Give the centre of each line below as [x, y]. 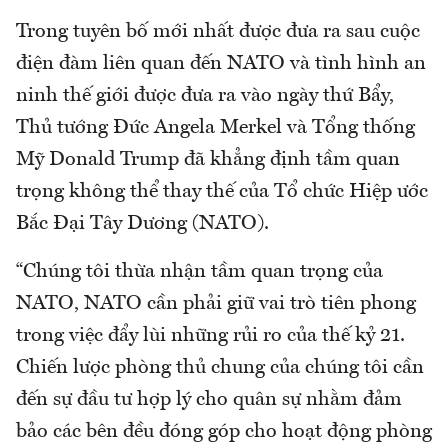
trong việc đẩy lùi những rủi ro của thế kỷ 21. [210, 335]
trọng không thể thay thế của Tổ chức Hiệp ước [222, 191]
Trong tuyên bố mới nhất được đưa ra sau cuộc [218, 31]
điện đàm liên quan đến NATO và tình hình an [221, 63]
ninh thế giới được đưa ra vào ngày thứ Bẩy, [205, 95]
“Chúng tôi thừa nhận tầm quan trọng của [199, 271]
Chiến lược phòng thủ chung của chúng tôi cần [220, 367]
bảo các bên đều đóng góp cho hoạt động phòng [224, 431]
